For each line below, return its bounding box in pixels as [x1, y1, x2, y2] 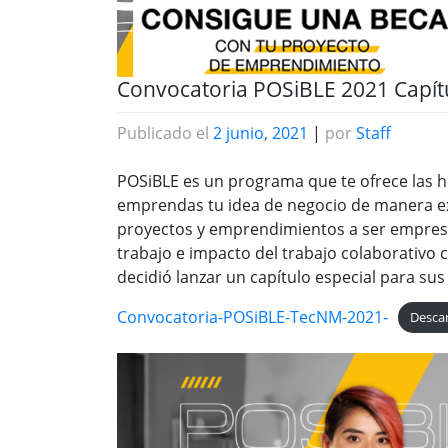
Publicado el [117, 121, 213, 144]
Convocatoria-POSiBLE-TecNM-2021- [117, 305, 388, 328]
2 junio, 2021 [213, 121, 308, 144]
